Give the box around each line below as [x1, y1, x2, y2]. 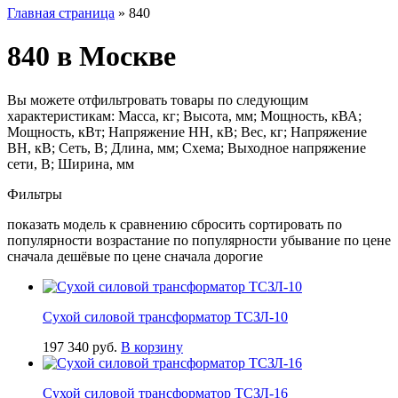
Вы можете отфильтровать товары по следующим [7, 92, 308, 107]
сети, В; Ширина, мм [7, 155, 134, 171]
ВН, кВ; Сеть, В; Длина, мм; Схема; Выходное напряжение [7, 139, 366, 155]
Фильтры [7, 186, 62, 202]
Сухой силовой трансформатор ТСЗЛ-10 [43, 308, 288, 324]
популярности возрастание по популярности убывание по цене [7, 232, 391, 248]
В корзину [121, 338, 183, 354]
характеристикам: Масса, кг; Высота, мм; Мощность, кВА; [7, 107, 362, 123]
